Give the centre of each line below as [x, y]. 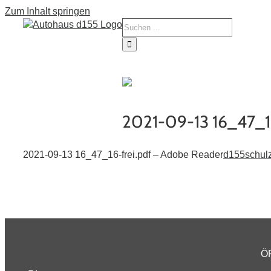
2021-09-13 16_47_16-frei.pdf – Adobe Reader [123, 155]
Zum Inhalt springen [47, 11]
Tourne [165, 73]
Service [210, 73]
